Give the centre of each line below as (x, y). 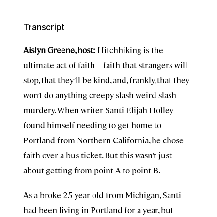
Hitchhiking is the (130, 50)
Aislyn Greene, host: (60, 50)
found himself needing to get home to (92, 125)
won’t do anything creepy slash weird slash (100, 95)
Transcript (44, 27)
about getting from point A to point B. (92, 170)
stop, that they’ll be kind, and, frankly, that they (106, 80)
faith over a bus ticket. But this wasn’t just (98, 155)
